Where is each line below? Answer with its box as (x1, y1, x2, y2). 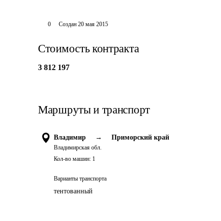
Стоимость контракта (38, 42, 139, 55)
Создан (58, 21, 76, 28)
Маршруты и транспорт (38, 104, 150, 116)
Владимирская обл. (54, 144, 102, 151)
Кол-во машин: (54, 155, 91, 162)
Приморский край (111, 134, 169, 141)
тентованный (54, 187, 93, 195)
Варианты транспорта (54, 175, 107, 182)
